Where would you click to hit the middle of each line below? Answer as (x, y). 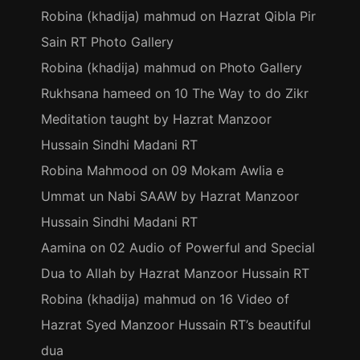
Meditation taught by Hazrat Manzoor (156, 119)
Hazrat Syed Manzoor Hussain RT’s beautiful (176, 325)
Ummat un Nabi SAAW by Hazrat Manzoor (170, 196)
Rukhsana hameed (96, 93)
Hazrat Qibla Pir (267, 16)
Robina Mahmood (94, 170)
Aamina (63, 247)
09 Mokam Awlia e (227, 170)
